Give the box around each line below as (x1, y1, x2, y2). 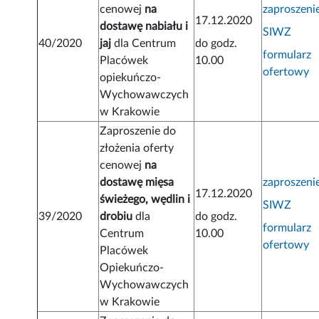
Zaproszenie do (100, 125, 177, 137)
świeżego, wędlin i (100, 194, 191, 206)
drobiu (100, 211, 133, 223)
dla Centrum (111, 38, 177, 50)
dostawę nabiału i (100, 21, 189, 33)
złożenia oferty (100, 142, 174, 155)
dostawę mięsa (100, 177, 174, 189)
